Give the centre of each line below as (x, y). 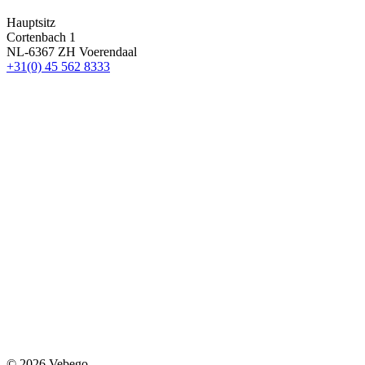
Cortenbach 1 (41, 37)
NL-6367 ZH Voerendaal (72, 52)
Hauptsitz (31, 23)
